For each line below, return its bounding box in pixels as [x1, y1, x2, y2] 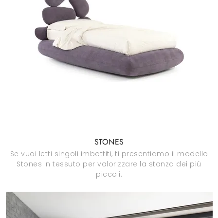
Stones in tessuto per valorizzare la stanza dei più [17, 159, 201, 169]
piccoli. [96, 169, 122, 179]
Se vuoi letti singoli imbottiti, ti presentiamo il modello [10, 149, 208, 159]
